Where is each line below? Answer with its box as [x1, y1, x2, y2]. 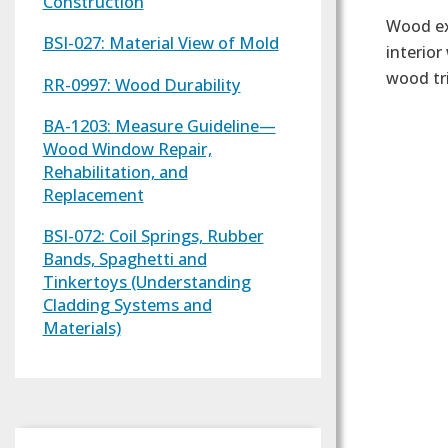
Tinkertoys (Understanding [42, 270, 251, 294]
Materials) [42, 316, 121, 340]
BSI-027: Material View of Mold [42, 31, 279, 55]
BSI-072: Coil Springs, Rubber [42, 224, 264, 248]
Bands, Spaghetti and [42, 247, 207, 271]
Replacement [42, 182, 144, 206]
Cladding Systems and [42, 293, 212, 317]
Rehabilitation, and [42, 159, 188, 183]
